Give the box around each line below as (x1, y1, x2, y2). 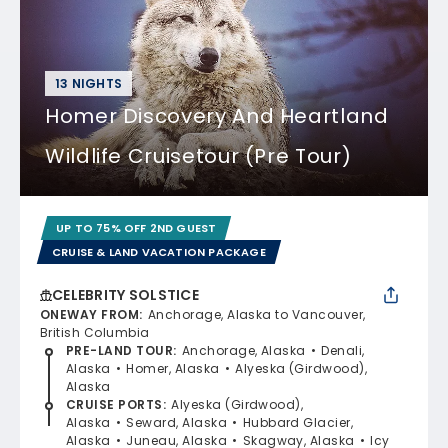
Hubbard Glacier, (242, 413, 354, 431)
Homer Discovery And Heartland (45, 101, 389, 130)
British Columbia (40, 323, 150, 341)
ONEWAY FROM (40, 305, 140, 323)
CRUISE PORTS (66, 395, 163, 413)
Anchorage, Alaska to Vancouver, (147, 305, 366, 323)
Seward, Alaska (126, 413, 228, 431)
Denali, (321, 341, 365, 359)
